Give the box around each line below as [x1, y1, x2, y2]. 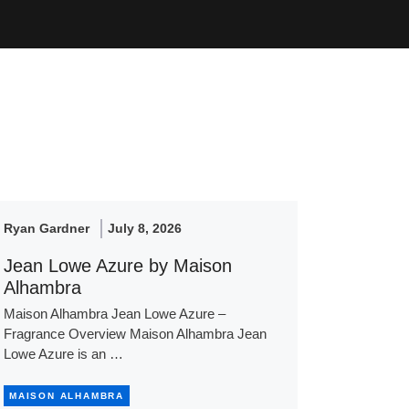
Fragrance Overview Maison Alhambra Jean [3, 326, 267, 342]
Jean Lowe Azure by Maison [3, 256, 232, 277]
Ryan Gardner [3, 221, 89, 236]
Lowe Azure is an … [3, 346, 123, 362]
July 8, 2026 [107, 221, 182, 236]
